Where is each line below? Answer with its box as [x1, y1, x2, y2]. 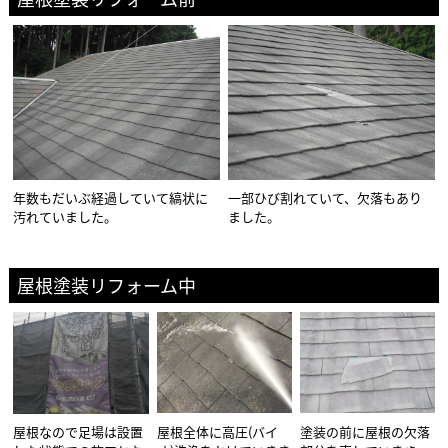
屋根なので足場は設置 [13, 422, 144, 442]
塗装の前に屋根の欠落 [300, 422, 431, 442]
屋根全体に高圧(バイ [157, 422, 279, 442]
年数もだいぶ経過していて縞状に [13, 187, 209, 207]
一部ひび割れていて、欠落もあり [228, 187, 423, 207]
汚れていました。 [13, 206, 118, 226]
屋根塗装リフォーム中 [17, 272, 197, 299]
